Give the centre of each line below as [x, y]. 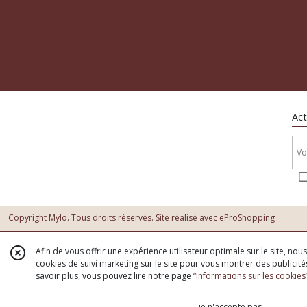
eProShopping [247, 218]
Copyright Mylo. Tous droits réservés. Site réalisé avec [114, 218]
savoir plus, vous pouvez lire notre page [114, 276]
